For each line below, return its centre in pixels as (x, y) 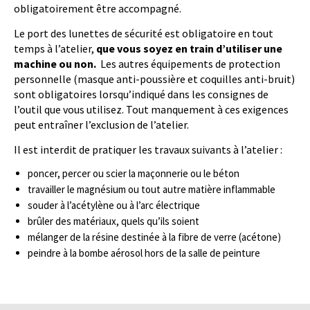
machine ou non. (55, 64)
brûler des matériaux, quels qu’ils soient (113, 221)
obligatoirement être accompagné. (98, 8)
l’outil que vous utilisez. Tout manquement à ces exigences (151, 109)
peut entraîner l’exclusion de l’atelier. (101, 125)
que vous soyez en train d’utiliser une (189, 48)
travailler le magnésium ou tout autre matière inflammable (152, 189)
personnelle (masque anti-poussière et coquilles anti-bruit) (154, 79)
